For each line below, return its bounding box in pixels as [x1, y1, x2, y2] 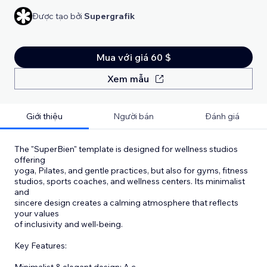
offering [14, 154, 45, 165]
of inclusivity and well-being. [14, 218, 123, 229]
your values [14, 207, 59, 219]
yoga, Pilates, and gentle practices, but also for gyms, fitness [14, 164, 248, 176]
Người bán [113, 110, 154, 122]
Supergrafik [84, 10, 135, 21]
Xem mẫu [107, 72, 149, 85]
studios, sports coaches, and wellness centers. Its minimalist [14, 175, 245, 187]
